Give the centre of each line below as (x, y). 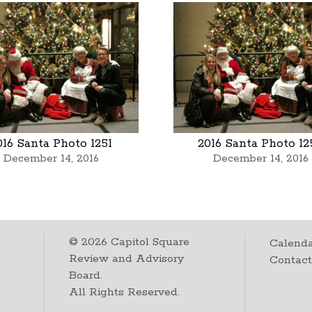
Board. (86, 275)
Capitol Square (149, 242)
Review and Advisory (127, 258)
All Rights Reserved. (125, 292)
